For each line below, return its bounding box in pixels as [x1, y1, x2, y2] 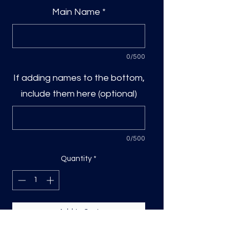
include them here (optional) [20, 89, 137, 99]
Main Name [52, 7, 100, 17]
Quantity [61, 155, 91, 163]
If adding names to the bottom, [13, 73, 145, 83]
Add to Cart [58, 208, 99, 216]
